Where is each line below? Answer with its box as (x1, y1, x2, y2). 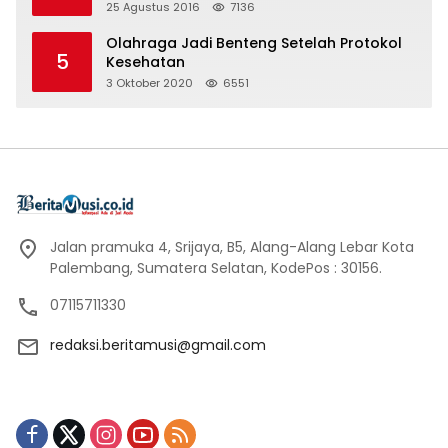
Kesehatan (106, 51, 185, 72)
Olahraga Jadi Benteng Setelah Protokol (106, 32, 402, 53)
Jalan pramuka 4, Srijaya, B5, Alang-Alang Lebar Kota (50, 236, 414, 257)
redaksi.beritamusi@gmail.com (50, 334, 266, 355)
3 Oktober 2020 (106, 74, 193, 91)
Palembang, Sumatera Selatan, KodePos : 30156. (50, 257, 382, 278)
